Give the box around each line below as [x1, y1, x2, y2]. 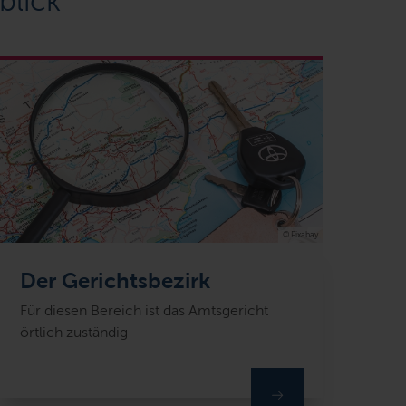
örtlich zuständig [19, 324, 128, 342]
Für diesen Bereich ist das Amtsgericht [19, 302, 268, 320]
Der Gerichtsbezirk [19, 268, 211, 294]
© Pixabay [282, 230, 318, 240]
